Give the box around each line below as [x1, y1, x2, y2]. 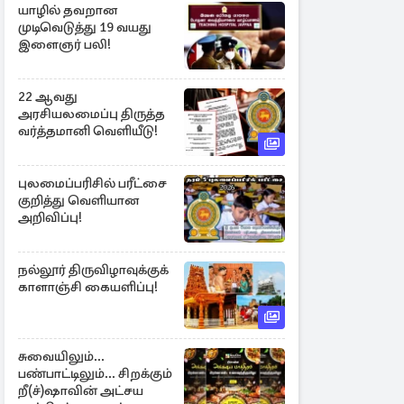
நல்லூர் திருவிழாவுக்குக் [18, 262, 169, 278]
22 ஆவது [18, 88, 78, 105]
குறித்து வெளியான [18, 192, 139, 208]
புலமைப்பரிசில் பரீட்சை [18, 175, 167, 191]
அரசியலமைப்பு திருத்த [18, 106, 165, 122]
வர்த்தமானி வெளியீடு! [18, 123, 158, 139]
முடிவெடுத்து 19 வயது [18, 19, 151, 35]
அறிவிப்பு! [18, 209, 82, 225]
